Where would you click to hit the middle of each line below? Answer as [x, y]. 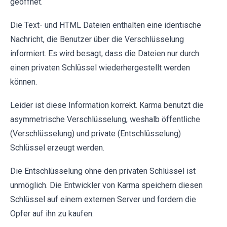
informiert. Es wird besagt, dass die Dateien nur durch [105, 53]
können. [24, 82]
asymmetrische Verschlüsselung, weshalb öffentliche [105, 119]
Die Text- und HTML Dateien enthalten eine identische [106, 25]
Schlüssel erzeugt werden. [57, 148]
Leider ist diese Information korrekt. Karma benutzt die [107, 105]
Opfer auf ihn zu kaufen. [52, 214]
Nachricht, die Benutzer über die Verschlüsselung [97, 39]
